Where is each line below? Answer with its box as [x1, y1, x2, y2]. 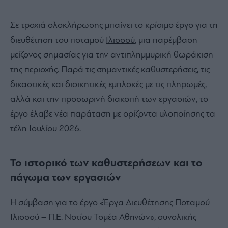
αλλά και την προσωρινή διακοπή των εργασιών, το [10, 95, 208, 105]
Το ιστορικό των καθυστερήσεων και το [10, 158, 203, 170]
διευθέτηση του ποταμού [10, 36, 106, 46]
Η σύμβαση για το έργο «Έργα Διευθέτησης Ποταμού [10, 198, 210, 208]
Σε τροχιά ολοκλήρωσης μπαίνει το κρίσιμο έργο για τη [10, 21, 218, 31]
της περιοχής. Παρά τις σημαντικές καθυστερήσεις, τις [10, 65, 210, 75]
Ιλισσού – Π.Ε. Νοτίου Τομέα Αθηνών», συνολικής [10, 213, 196, 223]
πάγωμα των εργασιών [10, 172, 121, 184]
